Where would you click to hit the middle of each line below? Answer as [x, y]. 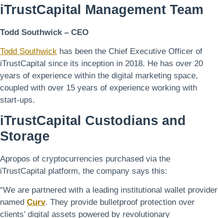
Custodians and [136, 120]
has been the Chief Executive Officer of [130, 51]
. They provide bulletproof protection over [120, 202]
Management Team [144, 9]
